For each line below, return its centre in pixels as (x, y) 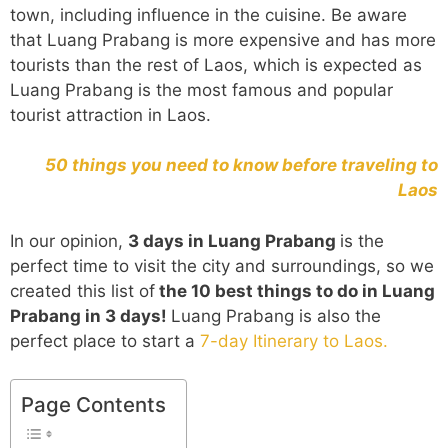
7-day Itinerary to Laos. (294, 340)
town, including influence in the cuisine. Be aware (208, 14)
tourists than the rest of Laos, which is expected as (216, 64)
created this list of (82, 290)
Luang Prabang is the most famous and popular (201, 89)
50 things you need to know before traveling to (241, 165)
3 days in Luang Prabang (234, 240)
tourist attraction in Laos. (110, 114)
